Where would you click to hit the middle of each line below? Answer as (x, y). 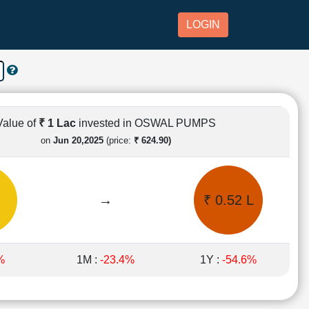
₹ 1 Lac (58, 123)
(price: (118, 140)
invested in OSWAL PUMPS (147, 123)
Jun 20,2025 (78, 140)
